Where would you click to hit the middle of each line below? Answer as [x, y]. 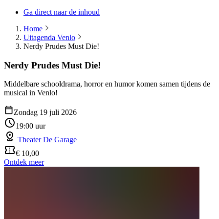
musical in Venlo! [31, 93]
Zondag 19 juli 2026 [45, 112]
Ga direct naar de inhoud [62, 12]
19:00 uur [31, 126]
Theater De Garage [46, 140]
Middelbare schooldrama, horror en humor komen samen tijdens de [107, 84]
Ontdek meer [24, 162]
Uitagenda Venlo [49, 37]
